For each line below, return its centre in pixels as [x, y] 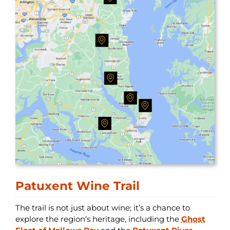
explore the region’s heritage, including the [98, 219]
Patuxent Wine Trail [77, 186]
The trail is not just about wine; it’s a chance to [102, 208]
